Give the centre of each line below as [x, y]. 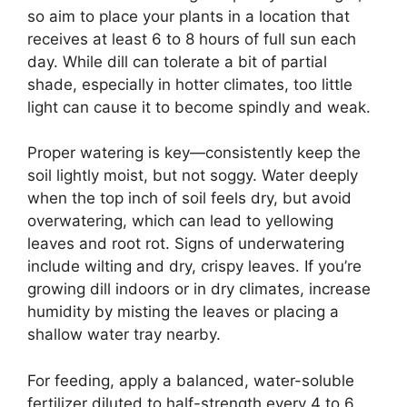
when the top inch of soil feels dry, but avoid [189, 199]
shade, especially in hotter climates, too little [190, 84]
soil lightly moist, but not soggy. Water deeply [193, 176]
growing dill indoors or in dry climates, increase [199, 289]
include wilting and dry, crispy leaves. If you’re [194, 267]
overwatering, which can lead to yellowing [180, 221]
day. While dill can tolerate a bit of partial [177, 61]
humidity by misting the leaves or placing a [183, 312]
